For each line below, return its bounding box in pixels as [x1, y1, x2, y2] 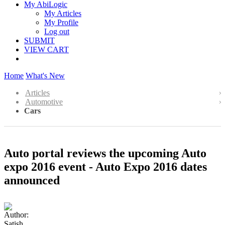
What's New [26, 71, 65, 80]
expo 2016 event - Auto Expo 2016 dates [4, 160, 207, 173]
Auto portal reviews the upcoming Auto [4, 146, 206, 160]
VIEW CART [24, 45, 69, 54]
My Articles [44, 9, 81, 18]
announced [4, 173, 60, 187]
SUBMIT [24, 36, 55, 45]
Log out [44, 27, 69, 36]
